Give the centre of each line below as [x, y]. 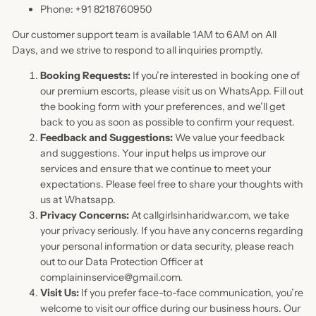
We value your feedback [229, 138]
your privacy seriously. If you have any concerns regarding [171, 231]
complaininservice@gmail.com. [111, 278]
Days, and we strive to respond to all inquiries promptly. [137, 50]
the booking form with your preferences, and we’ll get [162, 107]
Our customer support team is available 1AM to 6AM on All [144, 34]
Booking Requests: [85, 76]
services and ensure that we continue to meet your [155, 169]
